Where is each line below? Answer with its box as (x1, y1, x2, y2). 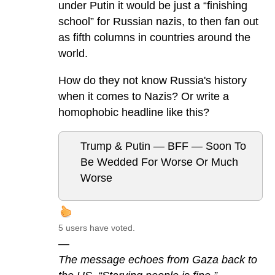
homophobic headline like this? (58, 106, 209, 118)
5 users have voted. (58, 222, 135, 233)
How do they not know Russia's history (58, 74, 247, 87)
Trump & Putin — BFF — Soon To (80, 139, 246, 152)
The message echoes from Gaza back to (58, 253, 257, 266)
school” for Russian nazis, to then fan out (58, 15, 258, 28)
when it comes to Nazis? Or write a (58, 90, 229, 103)
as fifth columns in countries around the (58, 31, 250, 44)
